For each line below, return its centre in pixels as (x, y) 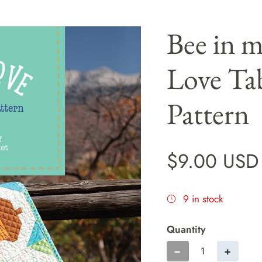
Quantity (186, 229)
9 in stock (203, 199)
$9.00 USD (213, 161)
